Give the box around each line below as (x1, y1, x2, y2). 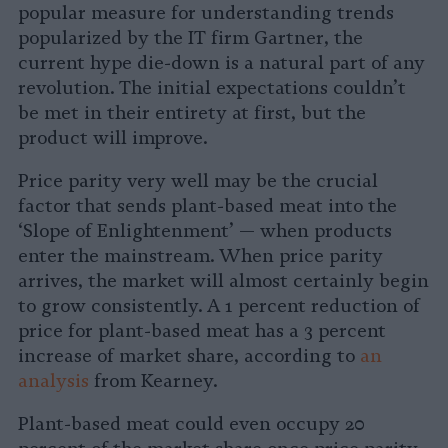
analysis (18, 370, 89, 393)
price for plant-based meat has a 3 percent (18, 320, 386, 343)
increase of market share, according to (18, 345, 360, 368)
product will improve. (18, 127, 207, 150)
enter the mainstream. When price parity (18, 245, 383, 268)
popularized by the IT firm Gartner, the (18, 27, 363, 50)
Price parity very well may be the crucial (18, 170, 378, 193)
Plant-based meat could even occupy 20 (18, 413, 365, 436)
